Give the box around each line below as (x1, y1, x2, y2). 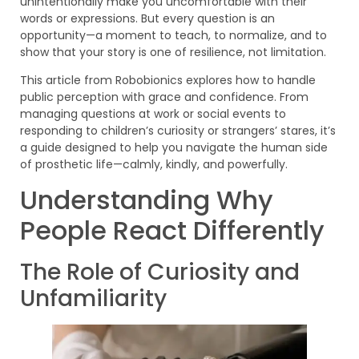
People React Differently (20, 212, 325, 248)
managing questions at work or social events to (20, 106, 286, 123)
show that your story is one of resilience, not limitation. (20, 44, 326, 61)
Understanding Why (20, 181, 273, 218)
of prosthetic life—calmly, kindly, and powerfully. (20, 156, 288, 173)
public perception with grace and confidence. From (20, 89, 309, 106)
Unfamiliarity (20, 282, 167, 314)
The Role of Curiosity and (20, 256, 300, 288)
